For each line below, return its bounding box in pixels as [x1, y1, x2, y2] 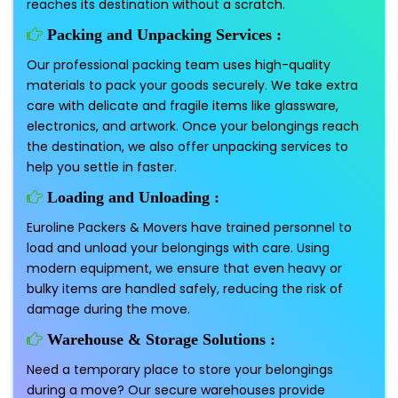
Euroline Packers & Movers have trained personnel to [27, 219, 352, 237]
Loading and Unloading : [43, 188, 219, 207]
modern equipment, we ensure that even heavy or [27, 259, 342, 278]
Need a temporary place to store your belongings [27, 361, 333, 379]
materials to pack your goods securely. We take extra [27, 76, 358, 95]
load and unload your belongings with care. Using [27, 239, 330, 258]
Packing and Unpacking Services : [43, 26, 282, 44]
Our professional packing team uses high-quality [27, 56, 330, 75]
